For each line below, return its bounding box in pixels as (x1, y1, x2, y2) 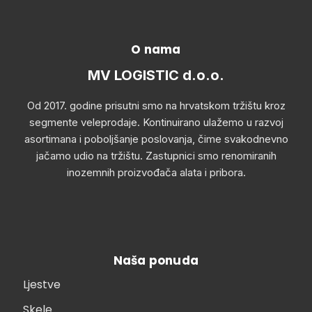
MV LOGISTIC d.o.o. (88, 67, 224, 84)
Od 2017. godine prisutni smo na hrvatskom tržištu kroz (26, 99, 286, 112)
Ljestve (22, 276, 61, 292)
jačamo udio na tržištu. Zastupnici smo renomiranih (36, 149, 276, 162)
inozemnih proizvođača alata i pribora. (66, 166, 246, 179)
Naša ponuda (113, 252, 199, 269)
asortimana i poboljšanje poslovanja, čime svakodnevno (24, 132, 288, 146)
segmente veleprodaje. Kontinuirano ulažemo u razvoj (29, 116, 283, 129)
